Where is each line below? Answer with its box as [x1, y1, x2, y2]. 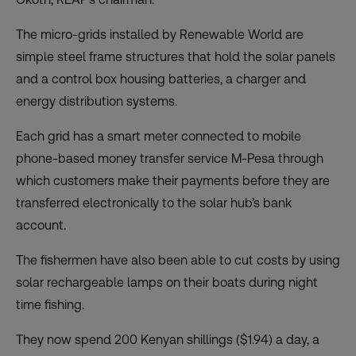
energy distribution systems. [16, 94, 177, 110]
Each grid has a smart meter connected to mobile [16, 129, 301, 145]
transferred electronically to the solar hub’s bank [16, 195, 292, 211]
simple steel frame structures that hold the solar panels [16, 49, 335, 65]
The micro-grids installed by [16, 27, 180, 43]
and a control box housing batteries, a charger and [16, 72, 306, 87]
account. [16, 218, 66, 234]
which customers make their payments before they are [16, 173, 330, 189]
